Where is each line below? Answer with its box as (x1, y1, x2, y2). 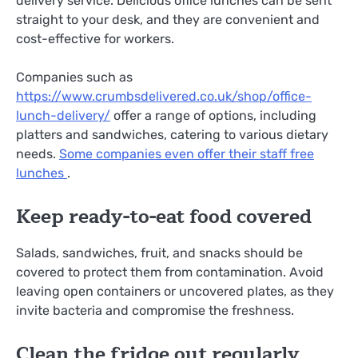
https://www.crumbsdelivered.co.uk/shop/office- (16, 88, 312, 104)
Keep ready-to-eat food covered (16, 200, 312, 233)
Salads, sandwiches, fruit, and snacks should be (16, 245, 303, 261)
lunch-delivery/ (16, 107, 110, 123)
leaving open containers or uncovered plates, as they (16, 283, 334, 299)
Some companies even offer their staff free (59, 145, 314, 161)
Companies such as (16, 69, 133, 85)
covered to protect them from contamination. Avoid (16, 264, 324, 280)
